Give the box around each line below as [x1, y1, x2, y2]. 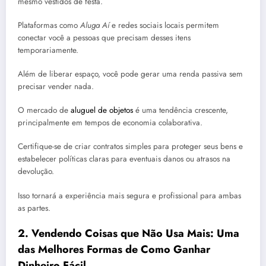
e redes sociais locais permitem [109, 19, 219, 31]
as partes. [18, 202, 50, 214]
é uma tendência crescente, [133, 104, 228, 116]
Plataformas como [18, 19, 80, 31]
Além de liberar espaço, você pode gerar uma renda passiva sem [18, 68, 243, 80]
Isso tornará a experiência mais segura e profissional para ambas [18, 189, 241, 201]
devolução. [18, 166, 54, 178]
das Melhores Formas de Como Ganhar [18, 241, 210, 257]
